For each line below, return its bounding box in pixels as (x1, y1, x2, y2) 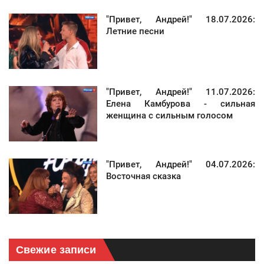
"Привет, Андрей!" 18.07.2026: (106, 14, 255, 25)
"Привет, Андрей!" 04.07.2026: (106, 159, 255, 170)
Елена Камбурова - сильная (106, 98, 255, 110)
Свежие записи (16, 244, 97, 256)
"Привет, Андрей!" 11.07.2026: (106, 87, 255, 98)
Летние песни (106, 26, 164, 37)
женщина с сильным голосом (106, 110, 233, 121)
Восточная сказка (106, 171, 181, 182)
